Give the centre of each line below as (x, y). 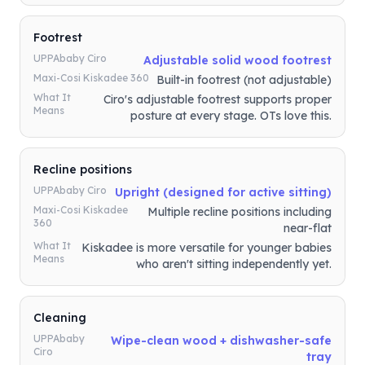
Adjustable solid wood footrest (237, 60)
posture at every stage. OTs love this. (231, 116)
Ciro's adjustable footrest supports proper (218, 99)
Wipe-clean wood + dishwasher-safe (221, 341)
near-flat (308, 228)
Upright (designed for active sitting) (223, 192)
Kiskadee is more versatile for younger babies (207, 248)
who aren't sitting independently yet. (234, 264)
